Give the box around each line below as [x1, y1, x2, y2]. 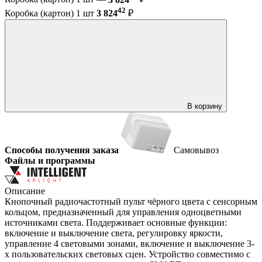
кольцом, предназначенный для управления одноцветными [5, 206, 242, 217]
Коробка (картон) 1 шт [5, 8, 96, 18]
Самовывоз [174, 144, 219, 155]
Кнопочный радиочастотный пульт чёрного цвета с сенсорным [5, 196, 257, 206]
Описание [5, 185, 45, 196]
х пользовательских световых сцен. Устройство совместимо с [5, 249, 250, 259]
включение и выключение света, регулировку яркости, [5, 227, 223, 238]
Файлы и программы [5, 155, 95, 166]
